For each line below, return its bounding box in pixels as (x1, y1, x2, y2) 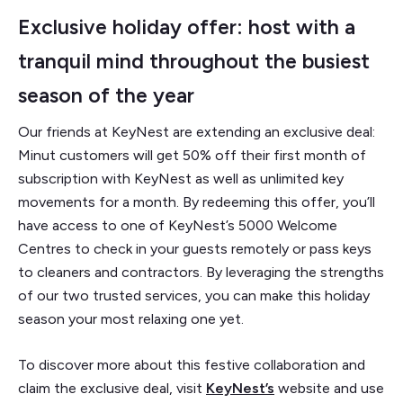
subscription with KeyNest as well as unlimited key (18, 169, 344, 187)
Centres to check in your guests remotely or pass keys (18, 239, 372, 257)
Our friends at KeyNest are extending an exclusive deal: (18, 122, 375, 140)
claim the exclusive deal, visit (18, 379, 206, 397)
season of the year (18, 82, 194, 108)
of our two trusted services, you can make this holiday (18, 286, 370, 304)
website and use (274, 379, 384, 397)
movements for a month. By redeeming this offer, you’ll (18, 193, 375, 210)
